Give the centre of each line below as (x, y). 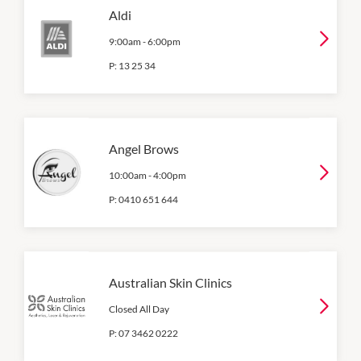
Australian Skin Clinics (170, 282)
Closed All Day (139, 309)
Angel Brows (144, 148)
